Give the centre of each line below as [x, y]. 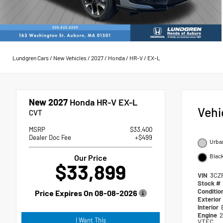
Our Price [91, 158]
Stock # [210, 183]
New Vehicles [70, 57]
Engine [208, 215]
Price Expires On [64, 193]
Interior [209, 207]
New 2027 [48, 102]
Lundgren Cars [31, 57]
